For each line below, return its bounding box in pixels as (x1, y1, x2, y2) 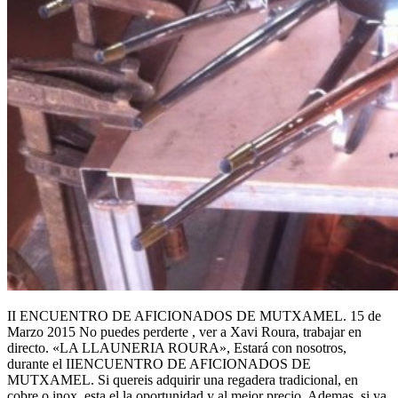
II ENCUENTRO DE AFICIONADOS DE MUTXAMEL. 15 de (7, 307, 381, 323)
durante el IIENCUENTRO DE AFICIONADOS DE (7, 355, 311, 371)
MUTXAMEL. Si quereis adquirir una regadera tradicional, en (7, 371, 358, 387)
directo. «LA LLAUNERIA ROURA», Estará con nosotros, (7, 339, 346, 355)
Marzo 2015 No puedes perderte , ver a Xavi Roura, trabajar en (7, 323, 362, 339)
